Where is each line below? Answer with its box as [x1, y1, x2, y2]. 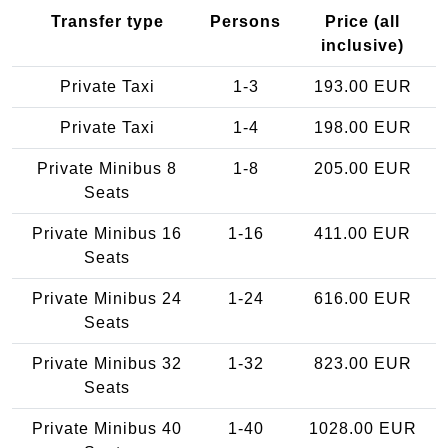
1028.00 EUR [308, 419, 417, 437]
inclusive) [321, 36, 404, 54]
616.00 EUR [313, 289, 412, 307]
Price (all [325, 12, 400, 30]
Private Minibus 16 [32, 224, 182, 242]
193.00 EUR [313, 77, 412, 95]
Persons [210, 12, 281, 30]
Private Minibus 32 [32, 354, 182, 372]
